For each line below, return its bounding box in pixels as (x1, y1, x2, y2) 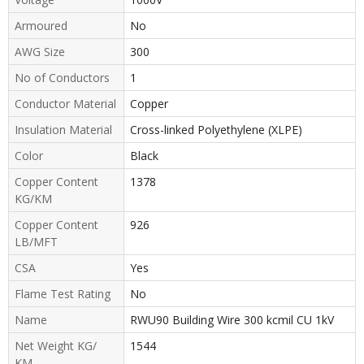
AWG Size (15, 43, 65, 59)
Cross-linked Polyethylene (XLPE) (129, 121, 302, 137)
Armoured (15, 17, 67, 33)
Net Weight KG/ (15, 337, 97, 353)
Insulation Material (15, 121, 112, 137)
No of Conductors (15, 69, 110, 85)
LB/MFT (15, 233, 58, 249)
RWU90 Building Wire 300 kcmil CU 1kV (129, 311, 334, 327)
